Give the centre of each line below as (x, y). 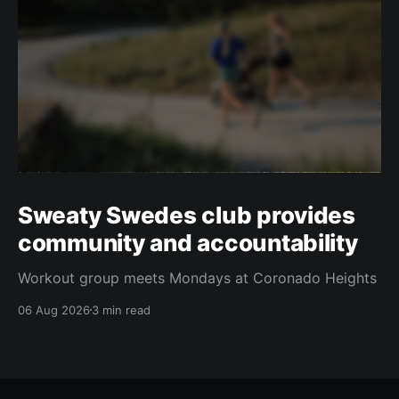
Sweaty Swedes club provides (187, 215)
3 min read (121, 309)
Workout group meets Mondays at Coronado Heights (197, 277)
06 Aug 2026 (54, 309)
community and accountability (188, 242)
